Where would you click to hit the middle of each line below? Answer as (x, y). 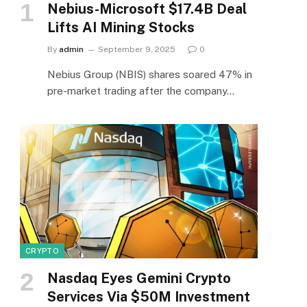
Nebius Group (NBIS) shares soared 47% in (150, 75)
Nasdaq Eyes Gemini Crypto (139, 278)
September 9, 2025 (137, 50)
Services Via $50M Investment (149, 296)
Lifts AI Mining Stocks (121, 28)
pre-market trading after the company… (141, 91)
